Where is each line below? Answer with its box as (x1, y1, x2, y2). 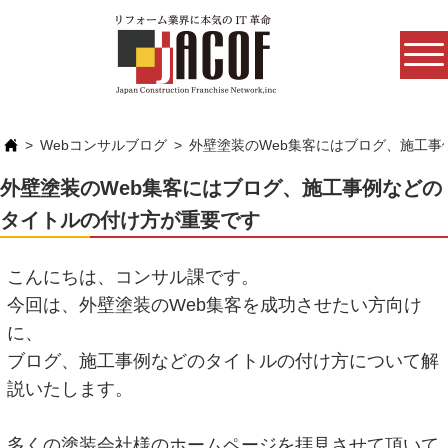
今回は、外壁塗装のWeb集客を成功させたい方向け (7, 294, 423, 315)
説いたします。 (7, 378, 134, 399)
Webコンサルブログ (40, 136, 168, 153)
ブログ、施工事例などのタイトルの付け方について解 (7, 350, 440, 371)
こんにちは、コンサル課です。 (7, 266, 260, 287)
